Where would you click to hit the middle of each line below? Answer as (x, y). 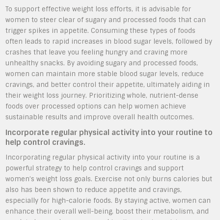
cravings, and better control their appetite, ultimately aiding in (108, 84)
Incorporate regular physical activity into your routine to (109, 132)
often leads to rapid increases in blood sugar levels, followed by (109, 41)
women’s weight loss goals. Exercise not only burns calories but (109, 179)
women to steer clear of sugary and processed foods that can (106, 20)
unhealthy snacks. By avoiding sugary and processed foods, (102, 63)
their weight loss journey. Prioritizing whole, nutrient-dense (102, 95)
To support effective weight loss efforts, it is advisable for (98, 9)
